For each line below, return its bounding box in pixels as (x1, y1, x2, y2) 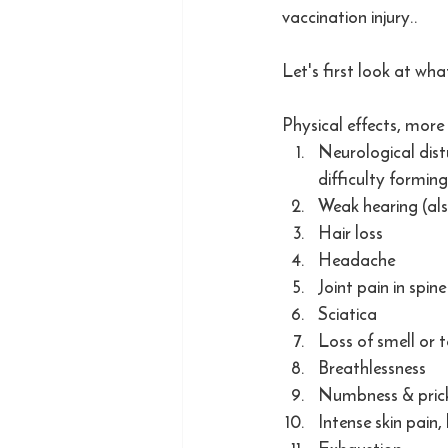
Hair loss (318, 219, 383, 246)
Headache (318, 246, 395, 273)
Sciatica (318, 300, 377, 327)
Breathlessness (318, 354, 426, 381)
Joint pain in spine (318, 273, 446, 300)
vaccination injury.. (282, 3, 422, 30)
